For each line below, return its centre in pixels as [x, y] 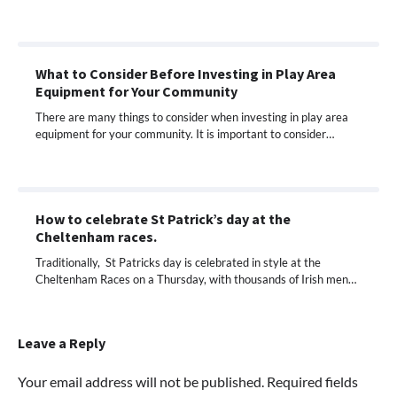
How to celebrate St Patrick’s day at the [163, 218]
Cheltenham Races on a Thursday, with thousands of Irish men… [196, 279]
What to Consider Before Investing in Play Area [186, 73]
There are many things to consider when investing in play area [192, 117]
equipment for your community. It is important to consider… [185, 133]
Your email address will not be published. [141, 381]
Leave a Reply [62, 343]
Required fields [312, 381]
